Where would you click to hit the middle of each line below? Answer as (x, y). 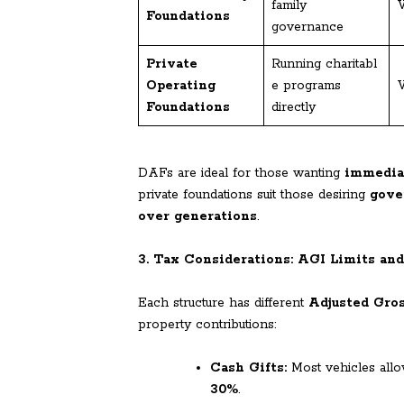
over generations (197, 217)
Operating (181, 86)
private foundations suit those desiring (254, 195)
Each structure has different (223, 303)
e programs (306, 86)
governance (308, 28)
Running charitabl (324, 64)
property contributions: (207, 325)
